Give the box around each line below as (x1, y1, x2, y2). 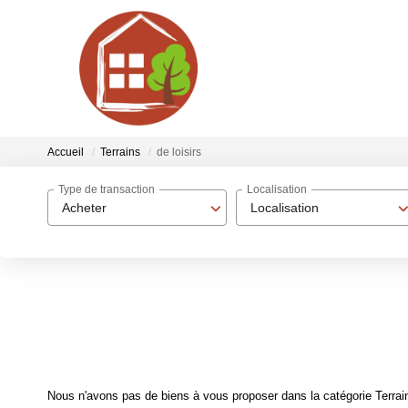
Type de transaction (58, 183, 155, 197)
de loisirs (157, 146, 201, 159)
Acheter (62, 200, 107, 215)
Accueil (47, 146, 84, 159)
